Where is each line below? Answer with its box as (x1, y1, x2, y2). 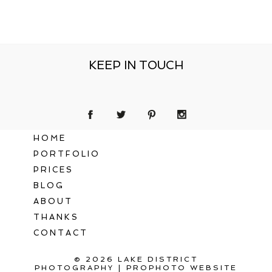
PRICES (33, 165, 73, 174)
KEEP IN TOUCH (89, 58, 183, 72)
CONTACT (33, 228, 88, 237)
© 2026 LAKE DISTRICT (74, 254, 198, 263)
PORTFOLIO (33, 149, 100, 158)
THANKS (33, 212, 79, 222)
